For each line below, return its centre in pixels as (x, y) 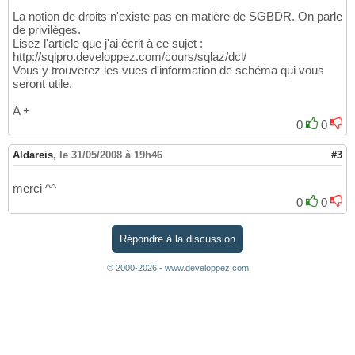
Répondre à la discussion (177, 239)
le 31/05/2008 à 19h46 (111, 155)
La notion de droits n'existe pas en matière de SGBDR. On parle (177, 17)
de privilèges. (47, 30)
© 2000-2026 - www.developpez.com (177, 267)
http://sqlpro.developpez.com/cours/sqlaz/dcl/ (130, 57)
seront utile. (42, 84)
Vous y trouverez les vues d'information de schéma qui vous (168, 71)
